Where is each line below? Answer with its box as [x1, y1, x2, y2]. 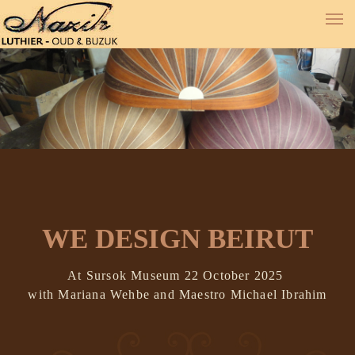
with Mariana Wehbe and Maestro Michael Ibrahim [28, 288, 327, 301]
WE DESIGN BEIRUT [42, 223, 313, 254]
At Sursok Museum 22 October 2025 [67, 269, 288, 282]
